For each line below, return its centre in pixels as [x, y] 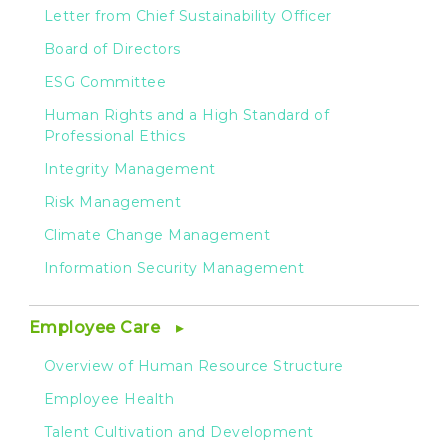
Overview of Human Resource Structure [193, 365]
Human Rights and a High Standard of [186, 114]
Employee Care [96, 327]
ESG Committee [105, 81]
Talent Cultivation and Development [178, 431]
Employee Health [109, 398]
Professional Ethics [114, 135]
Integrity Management [129, 168]
